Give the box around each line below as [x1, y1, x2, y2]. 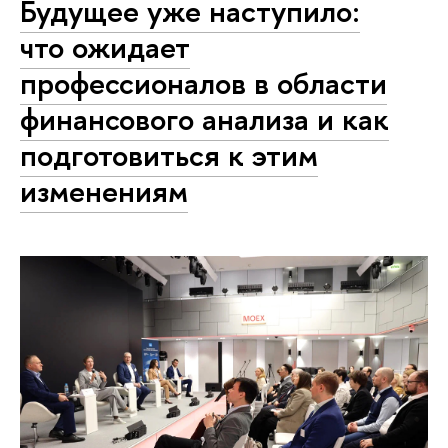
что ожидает [20, 26, 190, 69]
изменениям [20, 170, 188, 213]
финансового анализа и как [20, 98, 389, 141]
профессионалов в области [20, 62, 387, 105]
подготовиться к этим [20, 134, 318, 177]
